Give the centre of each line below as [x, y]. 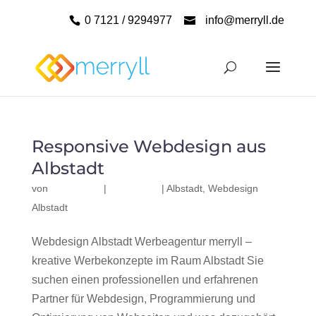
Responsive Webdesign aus [148, 146]
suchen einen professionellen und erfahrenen [145, 280]
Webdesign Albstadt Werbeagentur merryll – [141, 242]
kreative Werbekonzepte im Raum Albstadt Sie [147, 261]
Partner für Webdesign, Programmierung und [143, 299]
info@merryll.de [245, 20]
